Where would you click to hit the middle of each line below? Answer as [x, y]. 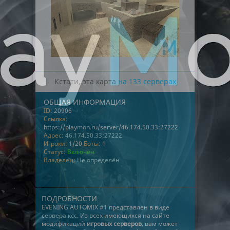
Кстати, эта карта [86, 81]
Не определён [98, 160]
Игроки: [55, 143]
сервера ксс [59, 215]
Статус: [55, 152]
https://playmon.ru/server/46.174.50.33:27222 [111, 127]
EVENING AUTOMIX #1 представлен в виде [106, 207]
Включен [81, 152]
